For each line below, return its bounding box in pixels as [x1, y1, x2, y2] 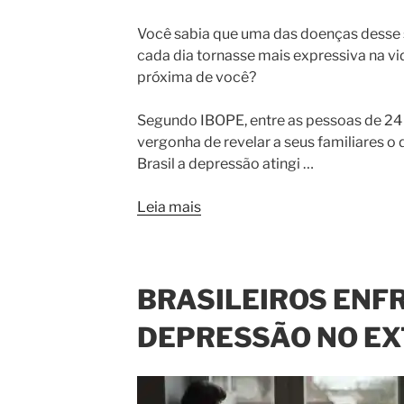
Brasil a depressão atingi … [136, 154, 314, 172]
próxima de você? [136, 68, 256, 86]
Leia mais [136, 197, 201, 216]
